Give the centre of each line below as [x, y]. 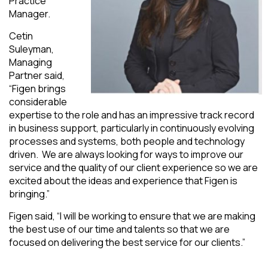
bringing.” [29, 194]
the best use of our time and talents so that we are [119, 229]
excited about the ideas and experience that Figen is [123, 180]
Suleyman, [31, 49]
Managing [31, 62]
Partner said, [37, 75]
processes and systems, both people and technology [127, 141]
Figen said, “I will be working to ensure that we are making [132, 216]
